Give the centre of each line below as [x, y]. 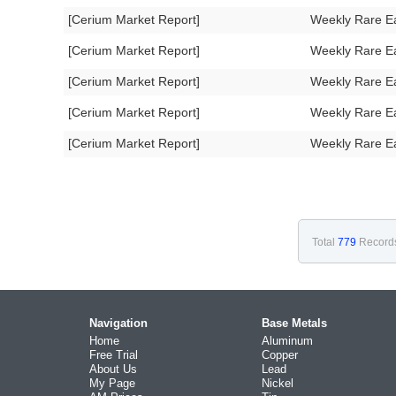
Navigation [118, 323]
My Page [112, 383]
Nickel [278, 383]
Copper [280, 355]
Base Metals [294, 323]
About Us [113, 369]
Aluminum [287, 341]
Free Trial [114, 355]
